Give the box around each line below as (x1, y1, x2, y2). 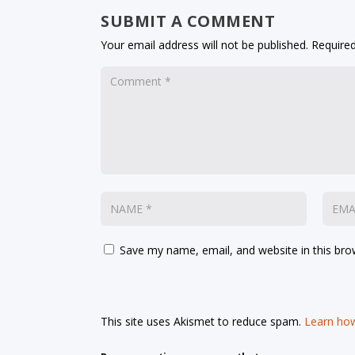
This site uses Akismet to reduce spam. (101, 314, 305, 330)
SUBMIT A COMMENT (101, 10, 276, 32)
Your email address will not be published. (101, 37, 309, 53)
